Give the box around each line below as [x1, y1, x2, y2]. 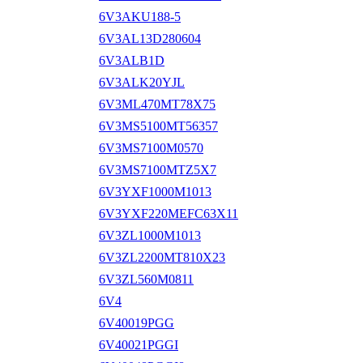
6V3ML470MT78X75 [99, 96, 216, 111]
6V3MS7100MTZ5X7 [99, 162, 216, 177]
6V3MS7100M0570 [99, 140, 203, 155]
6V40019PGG [99, 315, 174, 330]
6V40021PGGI [99, 337, 178, 352]
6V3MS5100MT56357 [99, 118, 218, 133]
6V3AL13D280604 [99, 31, 201, 45]
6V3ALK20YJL [99, 75, 185, 89]
